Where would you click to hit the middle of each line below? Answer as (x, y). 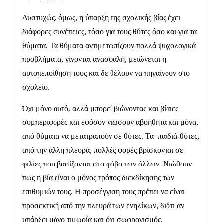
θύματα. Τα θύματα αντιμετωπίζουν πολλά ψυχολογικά (109, 46)
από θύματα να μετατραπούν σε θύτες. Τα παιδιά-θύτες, (111, 136)
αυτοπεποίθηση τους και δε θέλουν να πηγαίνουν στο (106, 73)
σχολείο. (36, 87)
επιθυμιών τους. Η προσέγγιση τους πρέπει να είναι (104, 192)
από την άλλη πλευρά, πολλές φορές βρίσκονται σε (103, 150)
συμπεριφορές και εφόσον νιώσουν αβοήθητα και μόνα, (110, 122)
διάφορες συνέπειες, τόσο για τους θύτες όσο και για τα (110, 32)
